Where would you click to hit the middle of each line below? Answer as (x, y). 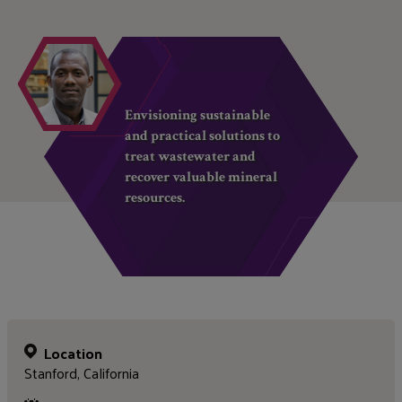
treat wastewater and (191, 157)
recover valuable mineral (201, 177)
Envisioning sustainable (198, 115)
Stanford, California (82, 373)
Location (74, 354)
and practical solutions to (203, 136)
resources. (155, 198)
